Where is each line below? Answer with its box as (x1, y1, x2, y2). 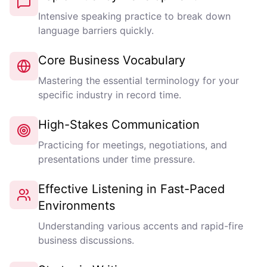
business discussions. (38, 234, 134, 246)
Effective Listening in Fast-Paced (38, 182, 225, 196)
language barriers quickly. (38, 24, 154, 36)
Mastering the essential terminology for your (38, 74, 239, 86)
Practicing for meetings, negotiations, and (38, 139, 227, 151)
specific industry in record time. (38, 89, 181, 101)
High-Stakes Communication (38, 117, 200, 132)
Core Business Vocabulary (38, 53, 185, 67)
